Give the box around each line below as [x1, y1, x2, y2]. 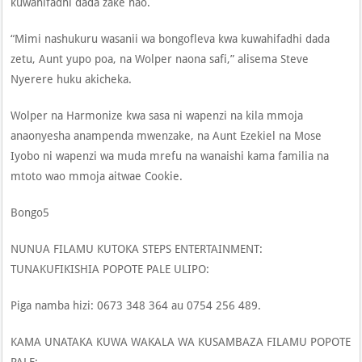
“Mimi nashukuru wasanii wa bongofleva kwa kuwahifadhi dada [11, 32, 330, 45]
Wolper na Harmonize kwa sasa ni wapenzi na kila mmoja [11, 108, 304, 122]
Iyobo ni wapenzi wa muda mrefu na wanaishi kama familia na [11, 149, 330, 162]
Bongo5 [11, 205, 50, 219]
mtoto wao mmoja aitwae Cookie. [11, 169, 183, 183]
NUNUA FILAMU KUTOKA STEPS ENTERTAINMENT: [11, 242, 263, 255]
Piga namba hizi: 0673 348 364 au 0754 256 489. [11, 298, 262, 312]
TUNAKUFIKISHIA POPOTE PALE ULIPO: [11, 262, 210, 276]
